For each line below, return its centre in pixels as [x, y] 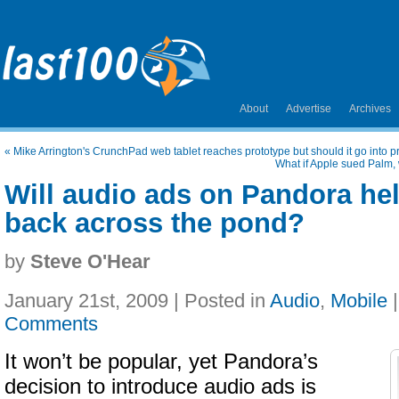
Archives [370, 109]
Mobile [359, 301]
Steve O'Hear [90, 261]
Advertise [309, 109]
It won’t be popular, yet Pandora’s [161, 362]
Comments [51, 324]
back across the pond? [155, 223]
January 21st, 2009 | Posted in [137, 301]
